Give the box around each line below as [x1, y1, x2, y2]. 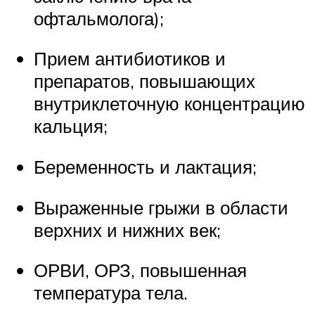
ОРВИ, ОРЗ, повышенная [34, 259, 247, 282]
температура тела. [34, 281, 188, 304]
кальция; [34, 115, 108, 138]
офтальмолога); [34, 6, 164, 30]
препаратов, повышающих [34, 70, 255, 93]
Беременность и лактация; [34, 155, 257, 179]
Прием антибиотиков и [34, 47, 226, 70]
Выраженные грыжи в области [34, 195, 288, 219]
